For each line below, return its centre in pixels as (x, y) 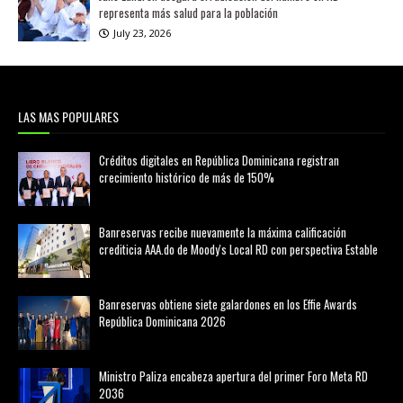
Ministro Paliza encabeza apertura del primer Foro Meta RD (233, 376)
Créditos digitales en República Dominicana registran (219, 160)
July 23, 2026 (142, 33)
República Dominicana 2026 (162, 321)
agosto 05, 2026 (149, 269)
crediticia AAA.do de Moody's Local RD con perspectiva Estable (238, 249)
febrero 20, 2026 (152, 197)
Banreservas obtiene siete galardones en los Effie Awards (228, 304)
